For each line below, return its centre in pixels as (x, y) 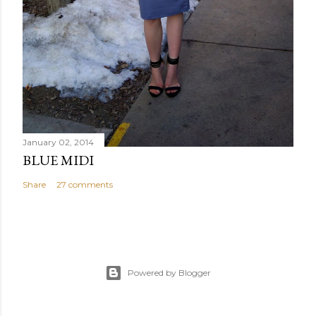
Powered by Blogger (169, 272)
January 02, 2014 (58, 142)
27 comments (85, 184)
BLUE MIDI (58, 160)
